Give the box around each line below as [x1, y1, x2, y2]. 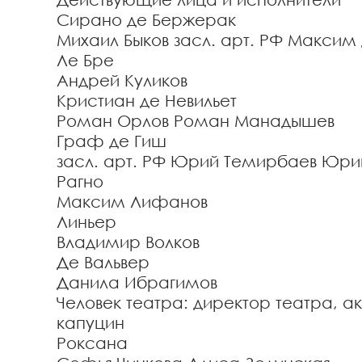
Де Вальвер [57, 252, 149, 271]
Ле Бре [57, 50, 114, 69]
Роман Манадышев [174, 111, 335, 130]
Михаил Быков [57, 30, 169, 49]
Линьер [57, 212, 116, 231]
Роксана [57, 333, 128, 352]
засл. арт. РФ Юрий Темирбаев [57, 151, 317, 170]
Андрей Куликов [57, 70, 187, 90]
